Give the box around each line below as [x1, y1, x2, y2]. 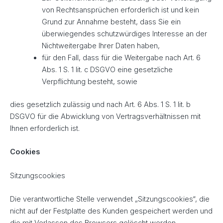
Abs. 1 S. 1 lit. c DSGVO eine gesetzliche [41, 65, 173, 75]
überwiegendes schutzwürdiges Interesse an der [41, 29, 207, 39]
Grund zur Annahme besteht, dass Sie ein [41, 17, 181, 27]
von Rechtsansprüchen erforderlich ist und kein [41, 5, 199, 15]
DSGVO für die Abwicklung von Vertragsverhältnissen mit [10, 112, 201, 121]
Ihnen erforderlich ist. [10, 124, 80, 133]
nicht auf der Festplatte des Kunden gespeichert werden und [10, 207, 213, 216]
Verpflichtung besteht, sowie [41, 77, 137, 87]
